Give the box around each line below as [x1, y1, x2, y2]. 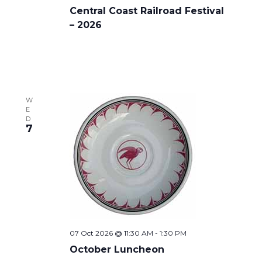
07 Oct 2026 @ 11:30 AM [69, 228, 153, 237]
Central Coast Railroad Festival [69, 5, 224, 16]
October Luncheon [69, 243, 164, 255]
